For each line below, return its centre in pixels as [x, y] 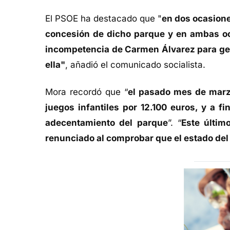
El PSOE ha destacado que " [103, 18]
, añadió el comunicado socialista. [135, 64]
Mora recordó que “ [87, 92]
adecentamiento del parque [107, 122]
